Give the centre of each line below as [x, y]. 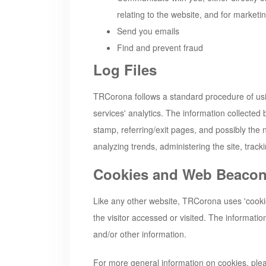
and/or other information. [140, 234]
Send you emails [148, 31]
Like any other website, [138, 200]
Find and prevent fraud [160, 47]
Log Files [125, 69]
